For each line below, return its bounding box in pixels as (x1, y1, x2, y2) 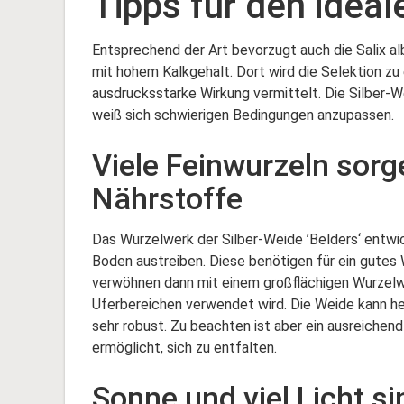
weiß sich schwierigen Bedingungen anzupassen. (92, 106, 394, 124)
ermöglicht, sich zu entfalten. (92, 339, 277, 357)
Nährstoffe (92, 180, 243, 217)
